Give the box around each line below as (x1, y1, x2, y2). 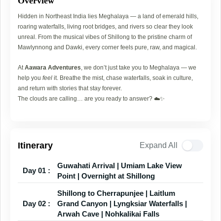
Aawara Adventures (25, 64, 81, 71)
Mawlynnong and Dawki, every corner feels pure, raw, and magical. (18, 43, 197, 51)
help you (18, 74, 42, 81)
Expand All (140, 141, 178, 149)
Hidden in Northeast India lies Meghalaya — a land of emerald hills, (18, 12, 198, 20)
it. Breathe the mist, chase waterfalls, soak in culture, (52, 74, 193, 81)
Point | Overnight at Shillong (57, 171, 155, 180)
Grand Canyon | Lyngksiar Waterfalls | (57, 199, 187, 208)
